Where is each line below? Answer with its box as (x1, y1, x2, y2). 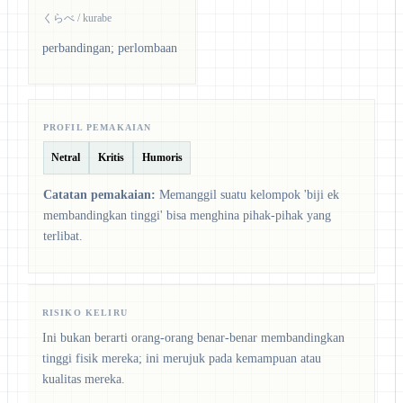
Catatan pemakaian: (42, 186, 156, 201)
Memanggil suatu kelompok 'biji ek (155, 186, 339, 201)
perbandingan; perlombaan (41, 41, 177, 56)
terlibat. (42, 228, 83, 243)
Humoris (141, 151, 183, 165)
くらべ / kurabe (41, 11, 112, 24)
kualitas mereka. (41, 371, 125, 386)
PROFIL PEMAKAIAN (42, 122, 152, 133)
